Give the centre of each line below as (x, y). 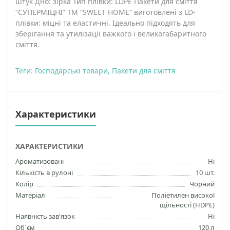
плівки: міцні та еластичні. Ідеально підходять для (105, 23)
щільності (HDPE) (187, 205)
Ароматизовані (40, 161)
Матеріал (30, 195)
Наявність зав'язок (45, 216)
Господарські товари (71, 71)
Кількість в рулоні (44, 172)
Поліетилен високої (183, 195)
